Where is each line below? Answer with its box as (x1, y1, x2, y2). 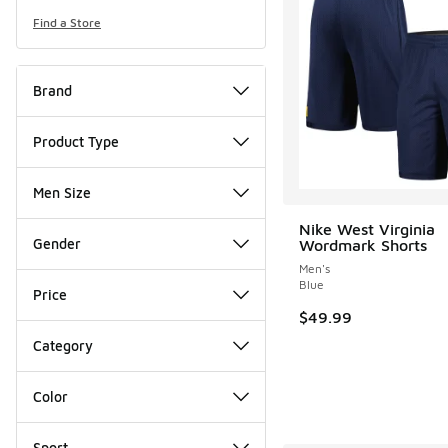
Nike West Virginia (298, 219, 435, 238)
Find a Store (33, 14, 101, 30)
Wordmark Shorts (298, 235, 427, 254)
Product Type (33, 132, 119, 150)
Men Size (33, 183, 91, 201)
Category (33, 336, 93, 354)
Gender (33, 234, 81, 252)
